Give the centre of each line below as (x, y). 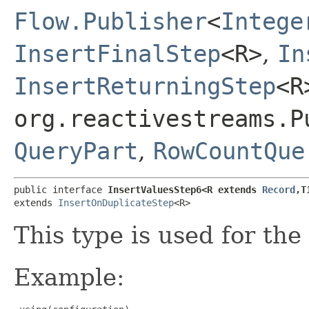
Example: (69, 277)
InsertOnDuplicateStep (116, 202)
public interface (61, 189)
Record (279, 189)
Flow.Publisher (110, 21)
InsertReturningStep (145, 86)
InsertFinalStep (117, 53)
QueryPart (76, 151)
